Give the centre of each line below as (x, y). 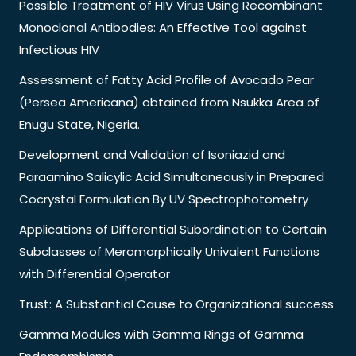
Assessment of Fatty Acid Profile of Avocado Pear (166, 79)
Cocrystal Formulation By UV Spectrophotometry (164, 199)
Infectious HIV (59, 49)
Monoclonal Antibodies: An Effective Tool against (163, 27)
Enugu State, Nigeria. (79, 124)
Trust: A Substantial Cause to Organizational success (176, 304)
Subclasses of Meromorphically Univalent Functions (169, 251)
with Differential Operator (95, 273)
